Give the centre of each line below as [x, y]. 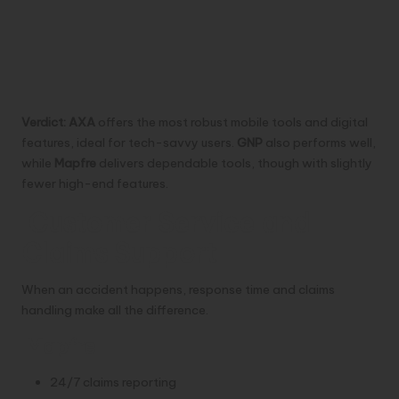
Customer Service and [166, 223]
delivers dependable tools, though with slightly [234, 163]
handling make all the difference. [115, 309]
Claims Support [119, 253]
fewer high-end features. [95, 183]
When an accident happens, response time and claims [178, 289]
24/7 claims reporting [113, 382]
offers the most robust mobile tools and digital [232, 122]
